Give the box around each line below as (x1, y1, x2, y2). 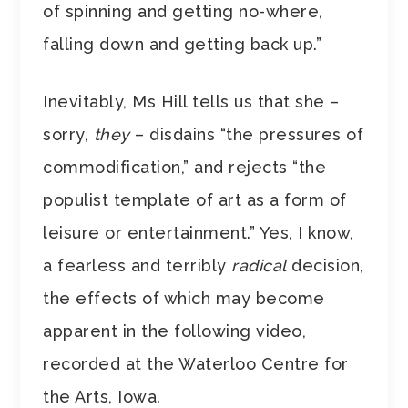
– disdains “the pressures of (129, 125, 364, 145)
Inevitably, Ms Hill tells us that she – (43, 92, 340, 112)
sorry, (43, 125, 94, 145)
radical (231, 256, 287, 276)
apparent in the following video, (43, 321, 307, 342)
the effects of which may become (43, 289, 325, 309)
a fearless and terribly (43, 256, 232, 276)
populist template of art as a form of (43, 190, 347, 210)
